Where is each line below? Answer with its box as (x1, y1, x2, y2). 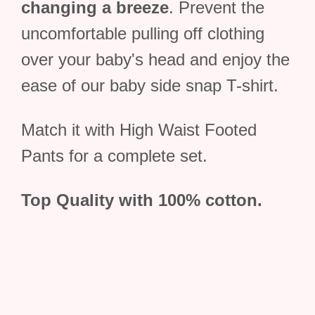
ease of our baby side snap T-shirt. (21, 76, 278, 95)
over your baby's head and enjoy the (21, 50, 290, 69)
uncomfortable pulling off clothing (21, 24, 264, 43)
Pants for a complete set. (21, 146, 207, 165)
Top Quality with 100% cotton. (21, 191, 262, 210)
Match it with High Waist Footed (21, 120, 257, 139)
